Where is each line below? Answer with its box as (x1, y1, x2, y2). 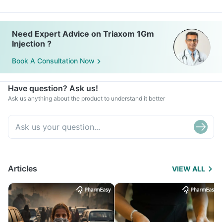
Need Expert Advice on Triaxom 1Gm (12, 29, 154, 39)
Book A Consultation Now (12, 56, 95, 65)
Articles (8, 164, 37, 173)
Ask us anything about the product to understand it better (8, 95, 165, 102)
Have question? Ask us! (8, 83, 98, 93)
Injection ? (12, 39, 52, 49)
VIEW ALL (172, 165, 205, 173)
